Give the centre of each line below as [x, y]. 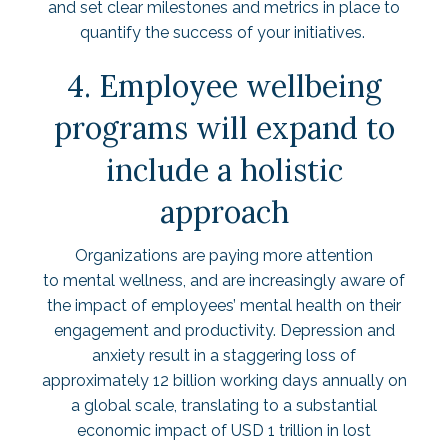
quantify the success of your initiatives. [224, 32]
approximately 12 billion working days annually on [224, 380]
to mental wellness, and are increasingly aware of [224, 280]
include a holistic [224, 170]
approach [224, 212]
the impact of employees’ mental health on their [224, 305]
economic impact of [154, 430]
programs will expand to [224, 128]
